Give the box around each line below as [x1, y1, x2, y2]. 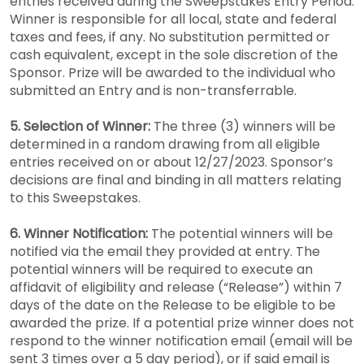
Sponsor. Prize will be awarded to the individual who [10, 63, 336, 82]
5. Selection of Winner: [10, 116, 150, 136]
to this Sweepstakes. [10, 188, 141, 207]
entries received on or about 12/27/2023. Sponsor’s [10, 152, 333, 171]
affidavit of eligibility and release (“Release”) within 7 [10, 277, 342, 297]
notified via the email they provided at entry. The [10, 241, 320, 261]
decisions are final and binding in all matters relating [10, 170, 341, 189]
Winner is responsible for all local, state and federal [10, 9, 336, 28]
